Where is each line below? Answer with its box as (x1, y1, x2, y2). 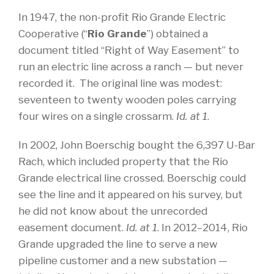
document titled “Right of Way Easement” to (18, 44, 239, 56)
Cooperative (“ (18, 28, 87, 40)
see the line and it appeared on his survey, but (18, 188, 243, 201)
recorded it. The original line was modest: (18, 77, 222, 89)
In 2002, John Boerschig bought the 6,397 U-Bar (18, 139, 255, 151)
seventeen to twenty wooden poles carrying (18, 94, 237, 106)
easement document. (18, 221, 126, 234)
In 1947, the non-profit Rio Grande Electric (18, 11, 226, 23)
